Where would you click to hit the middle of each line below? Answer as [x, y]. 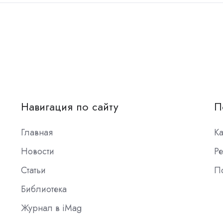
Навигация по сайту [70, 107]
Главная [37, 133]
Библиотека [44, 189]
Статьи [34, 170]
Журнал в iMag [52, 208]
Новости [38, 152]
